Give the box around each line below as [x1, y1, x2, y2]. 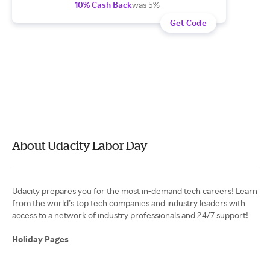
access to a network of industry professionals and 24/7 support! [12, 210, 248, 220]
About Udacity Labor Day [12, 139, 148, 152]
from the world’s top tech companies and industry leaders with [12, 198, 245, 208]
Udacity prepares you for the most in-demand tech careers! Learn [12, 186, 257, 196]
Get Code [170, 17, 207, 28]
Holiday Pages [12, 234, 71, 244]
